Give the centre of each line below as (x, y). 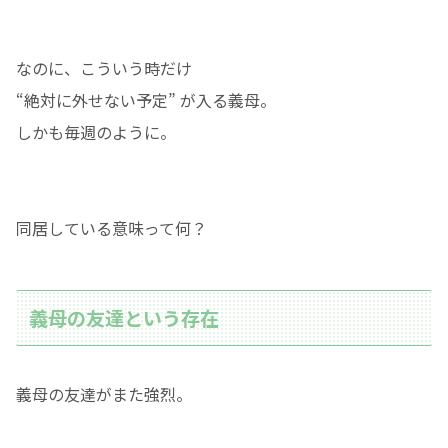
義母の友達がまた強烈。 (104, 394)
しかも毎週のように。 (96, 131)
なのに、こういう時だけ (104, 67)
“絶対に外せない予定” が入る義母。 (146, 99)
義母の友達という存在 (124, 318)
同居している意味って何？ (111, 227)
